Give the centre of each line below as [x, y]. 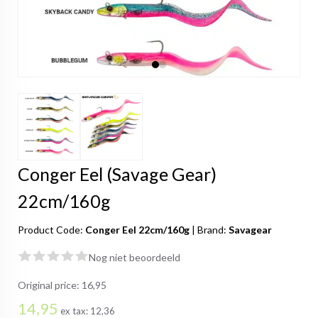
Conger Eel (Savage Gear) [117, 174]
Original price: [50, 285]
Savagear [250, 230]
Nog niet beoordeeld [135, 258]
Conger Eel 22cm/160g [137, 230]
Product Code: [51, 230]
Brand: [213, 230]
